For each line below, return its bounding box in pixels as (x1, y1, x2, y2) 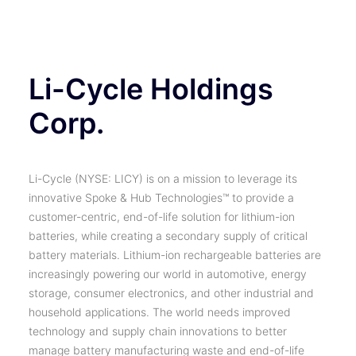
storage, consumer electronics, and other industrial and (29, 286, 314, 300)
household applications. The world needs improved (29, 305, 291, 319)
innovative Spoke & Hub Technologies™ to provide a (29, 191, 294, 204)
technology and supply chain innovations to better (29, 324, 287, 338)
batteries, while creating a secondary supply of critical (29, 229, 308, 242)
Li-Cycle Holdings (29, 72, 273, 106)
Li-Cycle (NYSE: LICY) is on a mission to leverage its (29, 172, 297, 185)
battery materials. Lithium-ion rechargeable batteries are (29, 248, 321, 261)
